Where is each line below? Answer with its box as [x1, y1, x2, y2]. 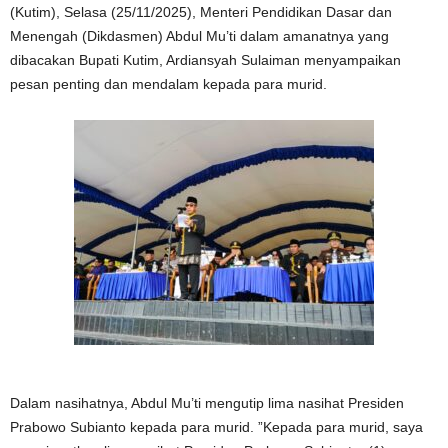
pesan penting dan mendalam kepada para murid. [10, 76, 327, 92]
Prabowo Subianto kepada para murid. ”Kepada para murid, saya [10, 419, 423, 435]
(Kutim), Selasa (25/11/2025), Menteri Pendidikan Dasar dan [10, 4, 392, 20]
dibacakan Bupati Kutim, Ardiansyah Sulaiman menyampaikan [10, 52, 401, 68]
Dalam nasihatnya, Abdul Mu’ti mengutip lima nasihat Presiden [10, 395, 404, 411]
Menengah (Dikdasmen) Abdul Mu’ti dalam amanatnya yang [10, 28, 389, 44]
